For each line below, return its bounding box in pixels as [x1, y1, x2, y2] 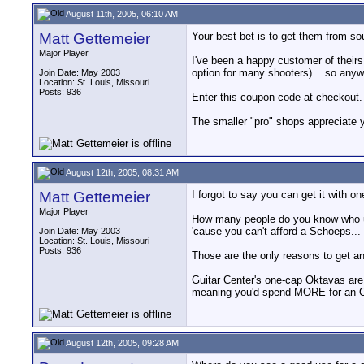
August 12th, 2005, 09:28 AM [64, 337, 179, 348]
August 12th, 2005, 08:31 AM [64, 167, 179, 177]
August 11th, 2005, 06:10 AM [64, 8, 178, 19]
